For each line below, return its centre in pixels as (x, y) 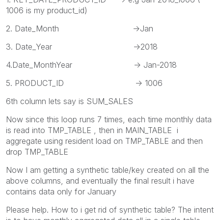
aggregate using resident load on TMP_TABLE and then (104, 141)
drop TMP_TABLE (37, 151)
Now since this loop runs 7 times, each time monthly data (109, 119)
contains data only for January (61, 191)
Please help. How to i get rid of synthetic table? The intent (110, 209)
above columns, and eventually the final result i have (100, 180)
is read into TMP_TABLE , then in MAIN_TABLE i (92, 130)
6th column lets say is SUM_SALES (69, 101)
